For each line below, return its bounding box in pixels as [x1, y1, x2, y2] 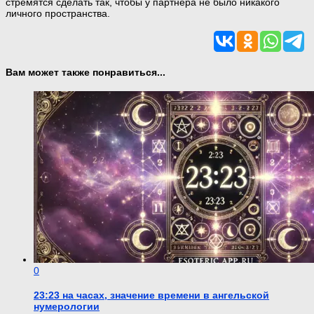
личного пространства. [6, 7, 110, 19]
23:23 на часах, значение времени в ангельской [34, 289, 269, 301]
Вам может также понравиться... [6, 67, 165, 78]
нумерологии [34, 300, 100, 312]
